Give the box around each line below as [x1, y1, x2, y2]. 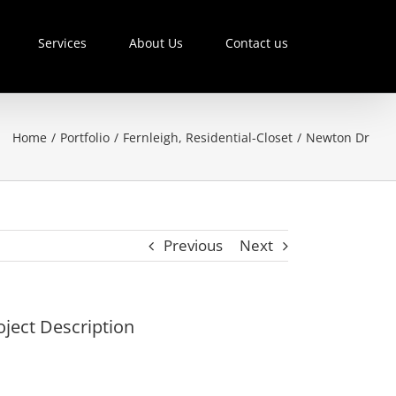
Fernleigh [123, 128, 179, 146]
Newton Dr [306, 128, 369, 146]
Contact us [225, 34, 288, 51]
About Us [129, 34, 183, 51]
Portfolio [60, 128, 110, 146]
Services [38, 34, 87, 51]
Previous [164, 235, 223, 255]
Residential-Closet [186, 128, 293, 146]
